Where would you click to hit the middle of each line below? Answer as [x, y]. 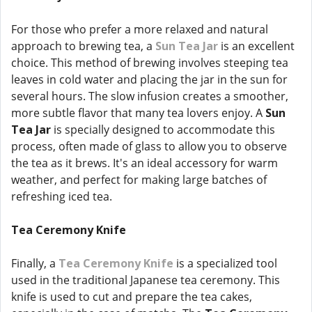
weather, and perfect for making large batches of [139, 180]
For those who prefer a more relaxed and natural [140, 29]
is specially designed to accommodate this [163, 130]
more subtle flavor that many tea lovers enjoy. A [138, 113]
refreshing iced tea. [62, 196]
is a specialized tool [225, 263]
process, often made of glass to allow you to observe [149, 146]
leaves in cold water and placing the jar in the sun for [149, 79]
